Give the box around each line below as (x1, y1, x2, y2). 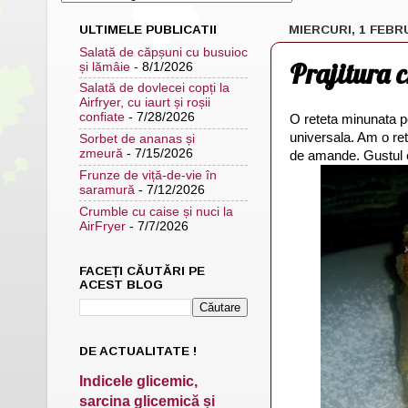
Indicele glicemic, (79, 372, 198, 389)
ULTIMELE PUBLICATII (79, 22, 217, 36)
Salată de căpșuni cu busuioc (79, 45, 248, 59)
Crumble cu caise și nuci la (79, 204, 233, 219)
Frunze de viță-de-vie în (79, 168, 217, 182)
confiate (79, 110, 125, 125)
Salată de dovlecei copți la (79, 81, 229, 96)
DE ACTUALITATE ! (79, 343, 197, 358)
